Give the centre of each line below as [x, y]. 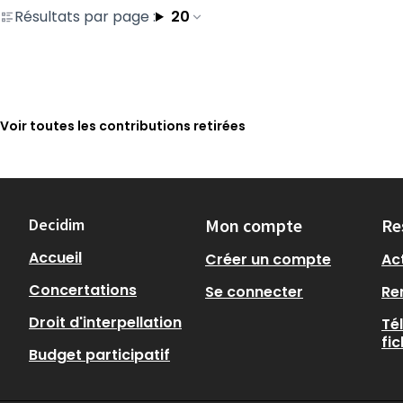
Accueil [55, 258]
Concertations [83, 290]
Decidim [57, 224]
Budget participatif [99, 355]
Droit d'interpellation [105, 322]
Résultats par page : [85, 16]
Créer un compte [268, 260]
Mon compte [254, 225]
